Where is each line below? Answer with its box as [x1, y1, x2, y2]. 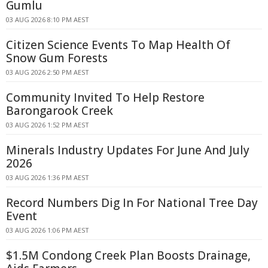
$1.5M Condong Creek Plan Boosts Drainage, [6, 248, 251, 263]
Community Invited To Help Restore [6, 90, 205, 105]
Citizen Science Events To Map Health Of [6, 37, 230, 53]
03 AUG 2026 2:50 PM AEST [6, 68, 89, 77]
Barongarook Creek [6, 103, 113, 118]
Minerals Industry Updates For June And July [6, 142, 249, 158]
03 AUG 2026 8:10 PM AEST [6, 15, 89, 24]
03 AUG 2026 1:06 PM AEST [6, 226, 89, 234]
